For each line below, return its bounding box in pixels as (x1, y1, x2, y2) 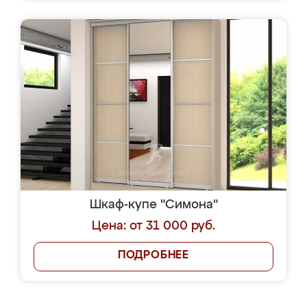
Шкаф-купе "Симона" (89, 199, 218, 211)
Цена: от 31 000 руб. (92, 220, 215, 232)
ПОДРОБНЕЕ (117, 250, 190, 261)
